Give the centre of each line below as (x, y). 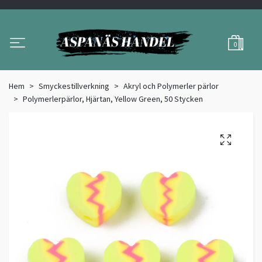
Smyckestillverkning (74, 86)
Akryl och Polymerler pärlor (171, 86)
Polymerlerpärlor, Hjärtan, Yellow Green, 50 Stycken (113, 99)
